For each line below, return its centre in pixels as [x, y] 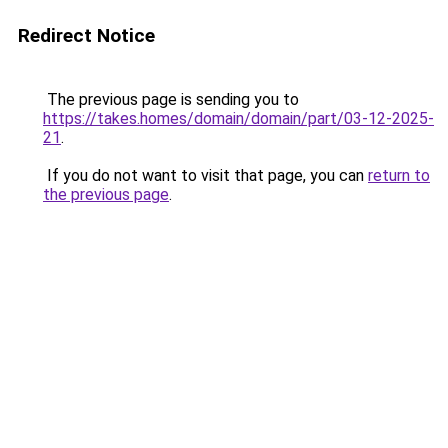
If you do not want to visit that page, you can [205, 175]
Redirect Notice [86, 35]
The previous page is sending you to [171, 99]
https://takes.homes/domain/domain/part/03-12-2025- [238, 118]
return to [399, 175]
